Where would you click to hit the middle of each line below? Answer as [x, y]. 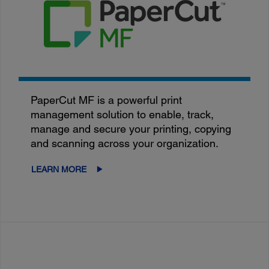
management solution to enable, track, [122, 114]
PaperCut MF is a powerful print [107, 100]
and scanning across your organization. [125, 143]
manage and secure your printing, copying [131, 128]
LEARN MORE [59, 169]
